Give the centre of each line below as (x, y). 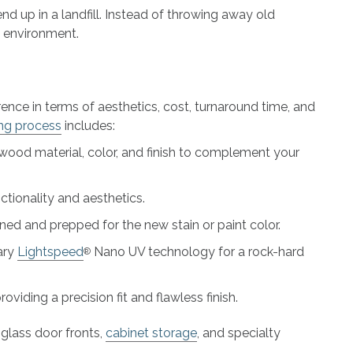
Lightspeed (50, 251)
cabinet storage (151, 333)
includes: (88, 125)
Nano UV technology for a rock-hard (197, 251)
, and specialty (239, 333)
